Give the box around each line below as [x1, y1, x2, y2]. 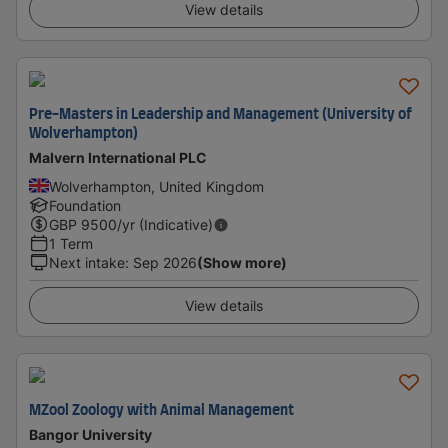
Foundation [49, 197, 121, 214]
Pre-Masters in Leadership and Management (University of [29, 108, 412, 122]
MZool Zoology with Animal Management [29, 404, 294, 418]
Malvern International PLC [29, 149, 207, 166]
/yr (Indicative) [117, 216, 213, 233]
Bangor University [29, 426, 152, 443]
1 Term [49, 235, 93, 252]
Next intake [49, 254, 125, 271]
